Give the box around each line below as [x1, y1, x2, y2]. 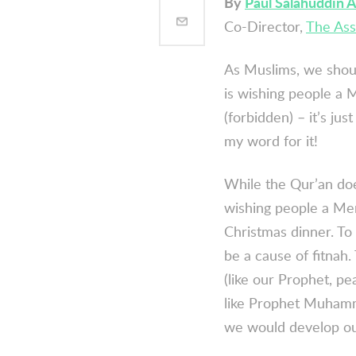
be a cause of [224, 245, 312, 265]
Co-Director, [224, 16, 306, 36]
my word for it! [224, 130, 318, 150]
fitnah [312, 245, 348, 265]
